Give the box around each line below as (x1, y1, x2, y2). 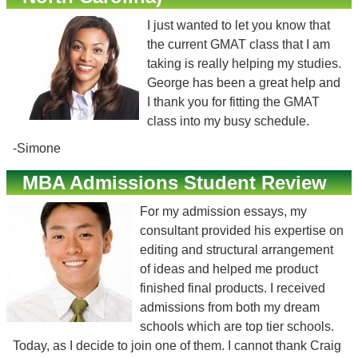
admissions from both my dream (140, 300, 320, 314)
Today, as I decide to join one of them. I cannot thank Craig (13, 339, 341, 352)
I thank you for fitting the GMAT (147, 95, 320, 109)
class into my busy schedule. (147, 114, 309, 128)
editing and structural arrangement (140, 243, 333, 257)
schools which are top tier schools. (140, 320, 334, 333)
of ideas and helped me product (140, 262, 318, 276)
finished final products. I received (140, 281, 325, 295)
